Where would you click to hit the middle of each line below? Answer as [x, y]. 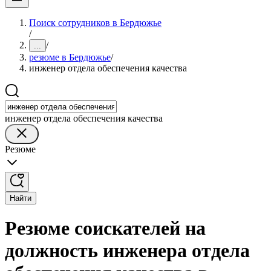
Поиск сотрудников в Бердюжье [95, 23]
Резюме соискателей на [105, 228]
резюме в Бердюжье [70, 57]
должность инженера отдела [127, 251]
